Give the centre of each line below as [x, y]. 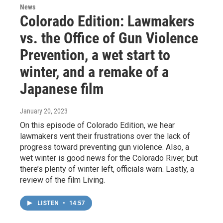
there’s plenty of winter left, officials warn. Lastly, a [107, 169]
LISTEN [49, 203]
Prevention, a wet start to [95, 55]
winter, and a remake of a [94, 72]
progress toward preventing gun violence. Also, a [105, 147]
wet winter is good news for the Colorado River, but [109, 158]
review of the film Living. [62, 180]
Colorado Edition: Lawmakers [107, 21]
